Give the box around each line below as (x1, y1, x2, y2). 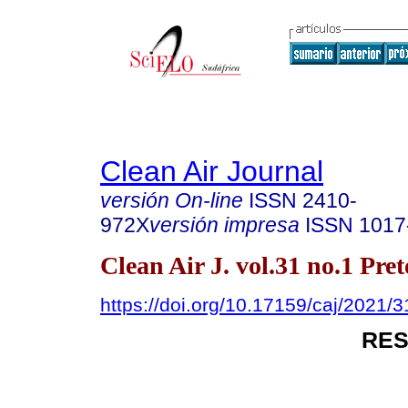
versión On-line (100, 189, 243, 212)
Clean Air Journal (100, 155, 323, 188)
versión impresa (149, 213, 300, 237)
